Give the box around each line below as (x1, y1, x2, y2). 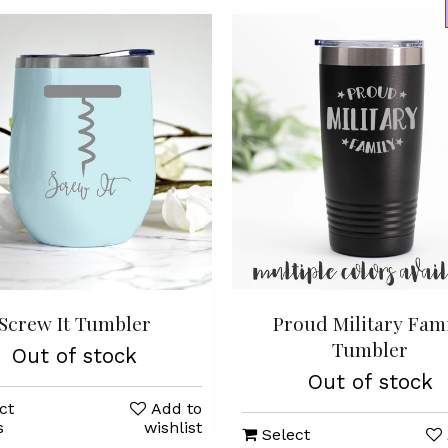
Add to (151, 399, 202, 418)
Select (257, 425, 310, 444)
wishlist (144, 418, 202, 437)
